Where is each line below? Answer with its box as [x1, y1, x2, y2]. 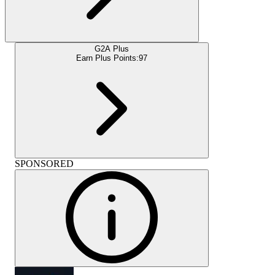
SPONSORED [15, 158, 74, 169]
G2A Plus [95, 44, 129, 53]
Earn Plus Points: [76, 53, 139, 63]
